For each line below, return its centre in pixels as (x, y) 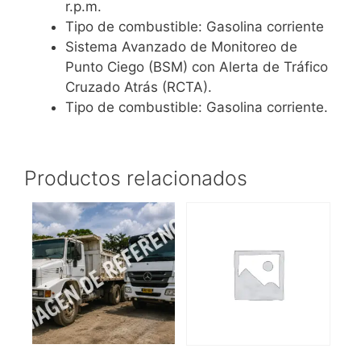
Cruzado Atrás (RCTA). (139, 87)
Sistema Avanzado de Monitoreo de (181, 47)
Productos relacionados (136, 178)
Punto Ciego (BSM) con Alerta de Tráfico (197, 67)
